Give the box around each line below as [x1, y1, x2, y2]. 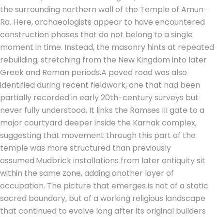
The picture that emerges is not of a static [47, 180, 208, 191]
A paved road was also [101, 66, 187, 78]
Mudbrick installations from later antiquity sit [36, 155, 205, 166]
